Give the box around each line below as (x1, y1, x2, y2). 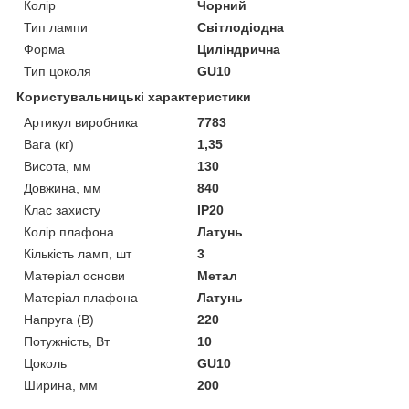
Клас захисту (24, 202, 100, 217)
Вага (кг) (24, 136, 74, 152)
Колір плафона (24, 224, 114, 239)
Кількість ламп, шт (24, 246, 131, 261)
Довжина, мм (24, 180, 101, 195)
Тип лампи (24, 19, 88, 35)
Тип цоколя (24, 63, 91, 79)
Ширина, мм (24, 377, 98, 393)
